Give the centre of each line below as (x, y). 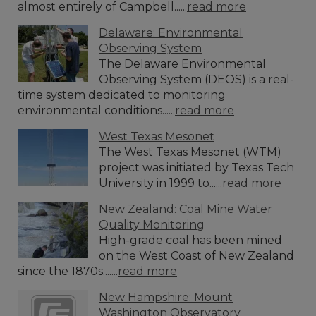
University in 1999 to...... (160, 183)
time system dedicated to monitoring (122, 95)
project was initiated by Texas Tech (196, 167)
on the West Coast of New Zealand (196, 255)
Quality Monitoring (152, 224)
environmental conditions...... (96, 110)
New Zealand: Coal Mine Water (186, 209)
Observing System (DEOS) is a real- (196, 79)
